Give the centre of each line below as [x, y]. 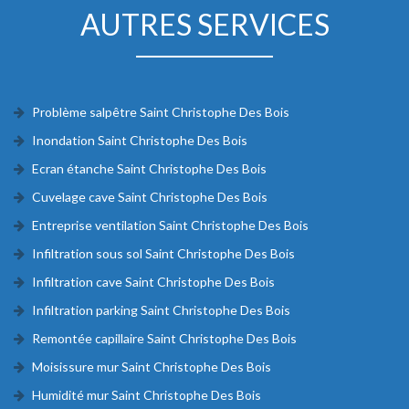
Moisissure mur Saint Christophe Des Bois [152, 366]
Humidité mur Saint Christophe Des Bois [147, 394]
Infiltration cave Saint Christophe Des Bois [153, 281]
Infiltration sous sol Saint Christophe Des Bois [163, 253]
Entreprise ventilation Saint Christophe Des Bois [170, 225]
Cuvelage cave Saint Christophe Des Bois [150, 196]
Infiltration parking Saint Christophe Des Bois [161, 309]
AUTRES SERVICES [204, 24]
